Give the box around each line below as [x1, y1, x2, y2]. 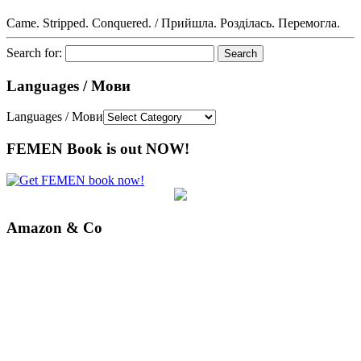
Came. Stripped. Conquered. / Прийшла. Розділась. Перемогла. [6, 15, 340, 30]
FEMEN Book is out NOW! [6, 140, 189, 158]
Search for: [6, 45, 62, 60]
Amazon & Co [6, 218, 102, 236]
